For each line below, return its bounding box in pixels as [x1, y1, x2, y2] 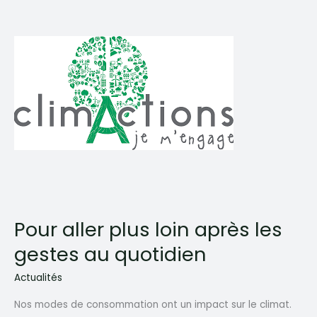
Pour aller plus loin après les [14, 216, 282, 244]
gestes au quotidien [14, 241, 207, 269]
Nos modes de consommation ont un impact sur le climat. [14, 298, 292, 312]
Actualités [14, 270, 62, 284]
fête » [13, 21, 45, 35]
